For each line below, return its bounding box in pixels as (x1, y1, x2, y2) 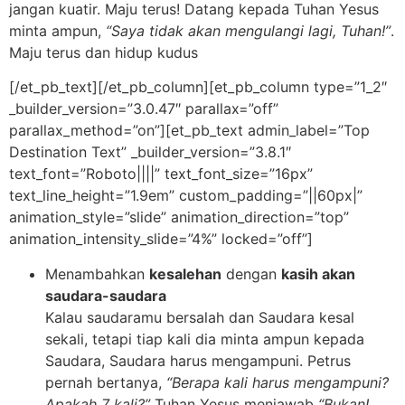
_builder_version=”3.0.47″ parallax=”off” (9, 99, 278, 118)
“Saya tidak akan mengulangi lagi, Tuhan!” (106, 22, 391, 41)
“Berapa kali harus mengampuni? (166, 372, 389, 391)
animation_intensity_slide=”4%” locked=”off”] (9, 230, 313, 249)
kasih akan (281, 264, 355, 283)
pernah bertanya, (45, 372, 166, 391)
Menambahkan (45, 264, 149, 283)
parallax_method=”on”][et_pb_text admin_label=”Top (9, 121, 370, 140)
